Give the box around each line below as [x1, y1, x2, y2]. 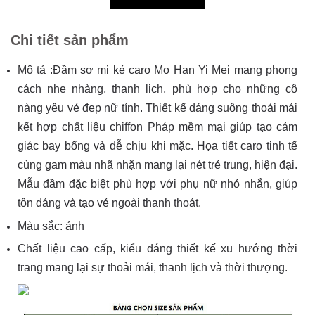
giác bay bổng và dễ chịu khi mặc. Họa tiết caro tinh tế [18, 140, 297, 152]
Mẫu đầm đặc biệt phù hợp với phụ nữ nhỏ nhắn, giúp [18, 178, 297, 190]
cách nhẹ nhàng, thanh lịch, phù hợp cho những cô [18, 83, 297, 95]
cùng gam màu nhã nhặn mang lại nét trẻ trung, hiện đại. [18, 159, 297, 171]
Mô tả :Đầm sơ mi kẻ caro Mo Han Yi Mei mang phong [18, 64, 297, 76]
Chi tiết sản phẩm [11, 32, 129, 48]
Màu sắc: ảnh [18, 219, 84, 232]
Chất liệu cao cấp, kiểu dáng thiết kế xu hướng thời [18, 243, 297, 255]
